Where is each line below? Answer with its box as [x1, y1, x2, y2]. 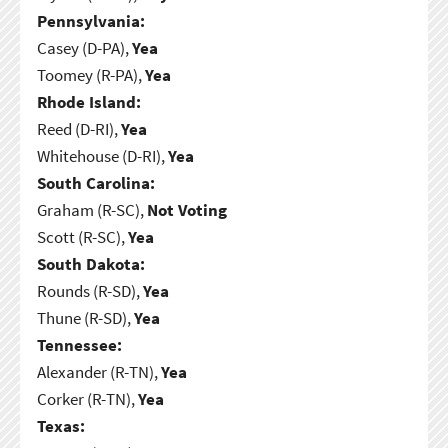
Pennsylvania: [36, 9, 145, 32]
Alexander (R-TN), [36, 360, 161, 383]
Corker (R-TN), [36, 387, 138, 410]
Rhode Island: [36, 90, 141, 113]
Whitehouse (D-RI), [36, 144, 168, 167]
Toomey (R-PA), [36, 63, 145, 86]
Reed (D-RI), [36, 117, 121, 140]
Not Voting [146, 198, 227, 221]
